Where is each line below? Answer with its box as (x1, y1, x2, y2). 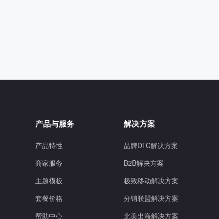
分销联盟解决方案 (124, 193, 179, 203)
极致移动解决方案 (124, 175, 179, 185)
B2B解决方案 (124, 158, 164, 168)
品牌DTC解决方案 (124, 140, 178, 150)
